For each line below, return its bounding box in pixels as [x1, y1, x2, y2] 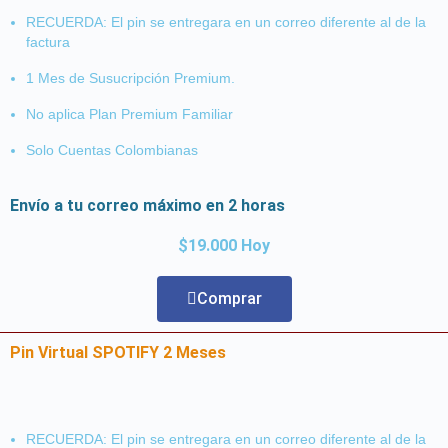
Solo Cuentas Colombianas [26, 141, 198, 158]
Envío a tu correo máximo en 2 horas [10, 195, 285, 215]
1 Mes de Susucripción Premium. [26, 69, 235, 86]
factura [26, 33, 70, 50]
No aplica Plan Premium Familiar [26, 105, 233, 122]
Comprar [196, 288, 262, 308]
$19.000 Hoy [178, 235, 270, 255]
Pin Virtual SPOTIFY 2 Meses [10, 342, 226, 362]
